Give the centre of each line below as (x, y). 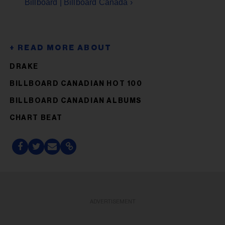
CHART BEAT (36, 118)
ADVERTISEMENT (113, 201)
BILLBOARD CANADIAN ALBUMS (76, 101)
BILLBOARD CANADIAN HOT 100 (76, 84)
